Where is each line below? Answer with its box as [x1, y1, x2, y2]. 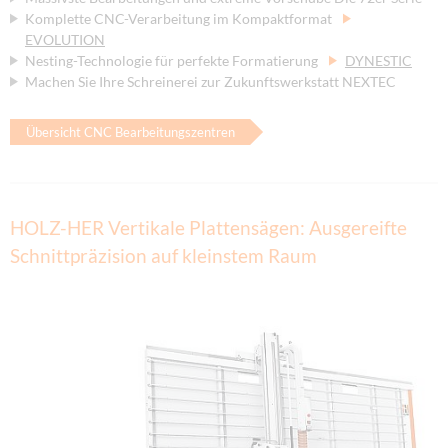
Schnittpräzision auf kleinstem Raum [10, 244, 317, 267]
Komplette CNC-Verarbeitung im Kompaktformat [24, 9, 335, 27]
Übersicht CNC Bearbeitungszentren [25, 124, 235, 141]
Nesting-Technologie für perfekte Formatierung [24, 51, 321, 69]
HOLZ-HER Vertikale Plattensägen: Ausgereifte [10, 216, 407, 239]
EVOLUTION [24, 30, 105, 48]
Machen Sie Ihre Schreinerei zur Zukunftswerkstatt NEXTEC [24, 72, 396, 90]
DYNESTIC [344, 51, 412, 69]
